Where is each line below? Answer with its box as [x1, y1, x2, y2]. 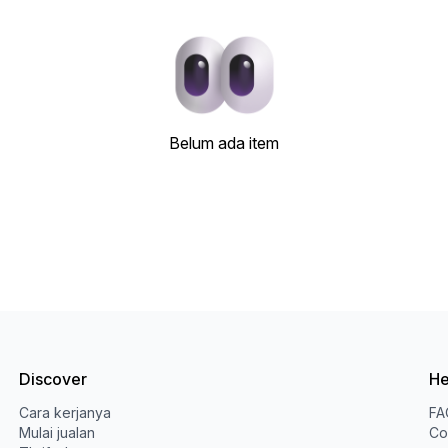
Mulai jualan [18, 424, 95, 441]
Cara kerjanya [18, 404, 111, 421]
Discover [18, 369, 87, 389]
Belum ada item [169, 133, 279, 153]
